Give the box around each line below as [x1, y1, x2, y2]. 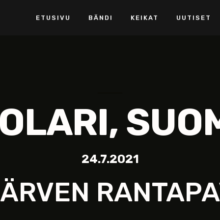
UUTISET [176, 14, 211, 22]
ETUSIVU [36, 14, 71, 22]
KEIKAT [131, 14, 159, 22]
